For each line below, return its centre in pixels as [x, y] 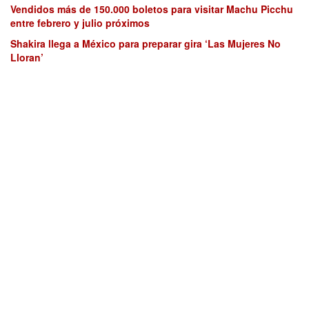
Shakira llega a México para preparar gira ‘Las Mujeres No [146, 43]
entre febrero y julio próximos [80, 22]
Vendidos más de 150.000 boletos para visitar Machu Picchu [152, 9]
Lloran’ [27, 57]
